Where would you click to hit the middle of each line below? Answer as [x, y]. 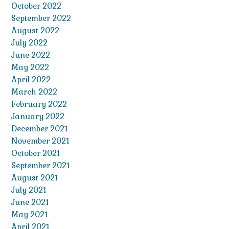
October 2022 [36, 6]
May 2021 [29, 215]
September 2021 [40, 166]
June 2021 [30, 202]
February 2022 [39, 104]
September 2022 [41, 18]
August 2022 [35, 31]
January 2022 [38, 117]
